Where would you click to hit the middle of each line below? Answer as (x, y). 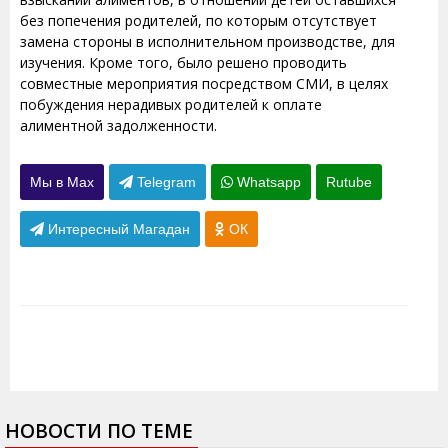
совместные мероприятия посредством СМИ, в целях (204, 83)
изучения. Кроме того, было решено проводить (183, 62)
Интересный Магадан (117, 229)
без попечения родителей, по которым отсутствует (198, 20)
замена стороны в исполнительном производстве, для (207, 41)
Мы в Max (62, 182)
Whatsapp (267, 182)
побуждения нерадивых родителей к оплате (171, 104)
